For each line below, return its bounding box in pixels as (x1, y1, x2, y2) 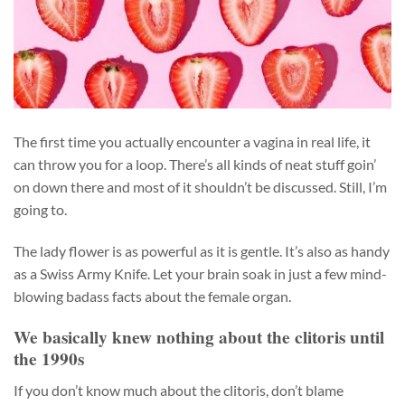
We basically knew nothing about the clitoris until (14, 324, 384, 350)
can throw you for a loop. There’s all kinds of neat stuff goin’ (14, 155, 376, 174)
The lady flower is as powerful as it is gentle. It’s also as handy (14, 242, 390, 260)
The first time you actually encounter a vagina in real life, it (14, 133, 371, 151)
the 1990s (14, 345, 84, 372)
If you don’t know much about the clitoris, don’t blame (14, 381, 344, 399)
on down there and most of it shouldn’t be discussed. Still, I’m (14, 178, 387, 196)
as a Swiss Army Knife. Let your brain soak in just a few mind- (14, 265, 387, 283)
